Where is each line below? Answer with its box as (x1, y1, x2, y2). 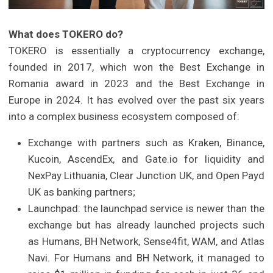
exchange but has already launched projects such (28, 219, 264, 232)
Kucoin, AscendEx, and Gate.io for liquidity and (28, 153, 264, 166)
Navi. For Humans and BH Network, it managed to (28, 252, 264, 264)
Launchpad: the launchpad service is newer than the (28, 202, 264, 215)
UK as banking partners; (28, 186, 136, 199)
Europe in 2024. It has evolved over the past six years (9, 94, 264, 107)
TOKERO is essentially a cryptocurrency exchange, (9, 44, 264, 57)
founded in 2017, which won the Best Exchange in (9, 61, 264, 74)
